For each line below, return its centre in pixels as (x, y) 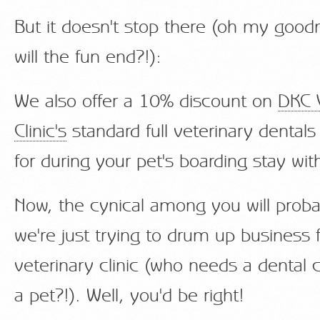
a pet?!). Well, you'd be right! (129, 296)
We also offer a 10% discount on (146, 102)
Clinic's (40, 132)
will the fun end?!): (88, 57)
